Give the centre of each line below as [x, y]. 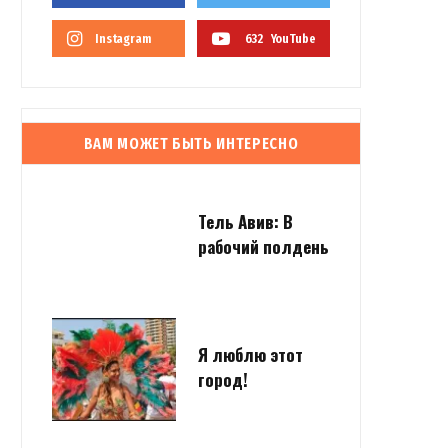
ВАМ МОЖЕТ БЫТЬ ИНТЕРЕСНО [191, 143]
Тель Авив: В [245, 222]
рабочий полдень [263, 247]
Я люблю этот [250, 355]
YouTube [293, 38]
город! [223, 380]
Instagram [123, 38]
